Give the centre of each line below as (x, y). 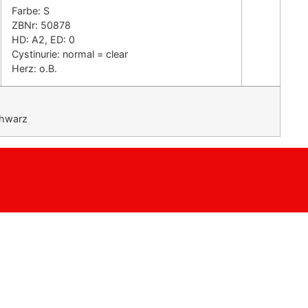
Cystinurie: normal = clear (70, 54)
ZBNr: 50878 (41, 25)
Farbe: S (31, 11)
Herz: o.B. (34, 69)
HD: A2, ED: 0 (43, 40)
